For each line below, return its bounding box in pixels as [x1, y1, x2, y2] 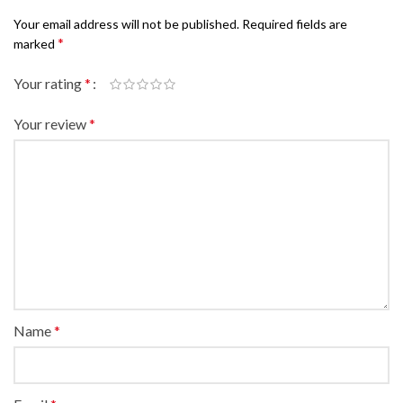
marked [13, 36, 58, 52]
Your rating [13, 75, 85, 93]
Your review [13, 115, 89, 133]
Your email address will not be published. [13, 16, 239, 32]
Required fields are [242, 16, 347, 32]
